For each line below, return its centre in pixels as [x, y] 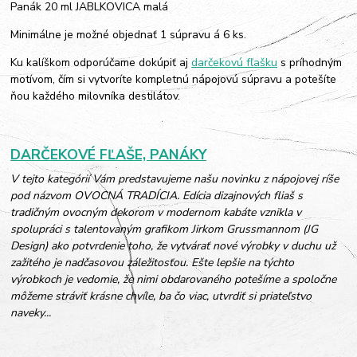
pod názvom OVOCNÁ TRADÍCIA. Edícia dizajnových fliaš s [157, 196]
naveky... [31, 313]
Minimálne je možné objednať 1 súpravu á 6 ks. [129, 34]
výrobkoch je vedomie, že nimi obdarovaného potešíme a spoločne [174, 280]
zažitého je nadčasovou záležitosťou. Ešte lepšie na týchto [153, 263]
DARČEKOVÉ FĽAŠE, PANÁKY [109, 155]
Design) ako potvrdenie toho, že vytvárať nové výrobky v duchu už [173, 246]
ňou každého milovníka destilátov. [96, 96]
